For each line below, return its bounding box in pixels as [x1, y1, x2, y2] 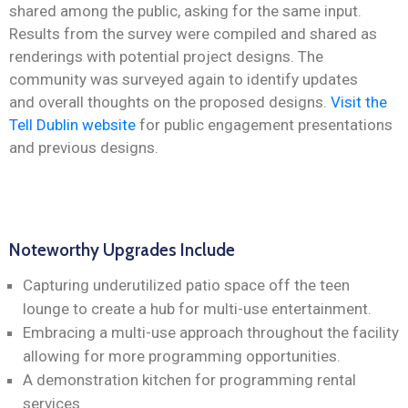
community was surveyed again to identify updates [9, 70, 358, 89]
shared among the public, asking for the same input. [9, 2, 362, 21]
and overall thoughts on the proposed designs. [9, 93, 331, 112]
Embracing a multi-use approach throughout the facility [23, 323, 399, 342]
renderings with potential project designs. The [9, 47, 323, 66]
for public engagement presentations [136, 116, 393, 135]
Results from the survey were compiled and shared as [9, 25, 377, 44]
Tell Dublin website [9, 116, 136, 135]
